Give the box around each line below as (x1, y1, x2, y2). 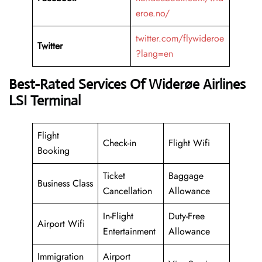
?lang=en (136, 47, 173, 61)
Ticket (103, 169, 125, 183)
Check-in (103, 136, 136, 150)
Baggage (168, 169, 204, 183)
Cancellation (103, 184, 152, 198)
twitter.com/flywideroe (136, 32, 224, 46)
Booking (37, 144, 70, 158)
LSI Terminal (9, 92, 81, 110)
